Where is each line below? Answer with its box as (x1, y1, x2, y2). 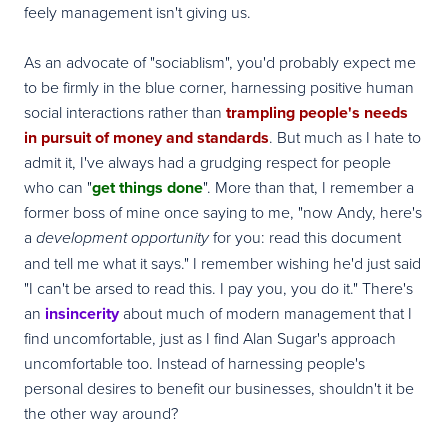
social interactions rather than (24, 100, 226, 123)
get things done (92, 175, 203, 199)
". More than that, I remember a (203, 175, 414, 198)
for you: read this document (209, 225, 401, 248)
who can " (24, 175, 92, 198)
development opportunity (36, 228, 209, 248)
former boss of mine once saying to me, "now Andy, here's (24, 200, 422, 223)
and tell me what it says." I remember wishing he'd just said (24, 251, 421, 274)
